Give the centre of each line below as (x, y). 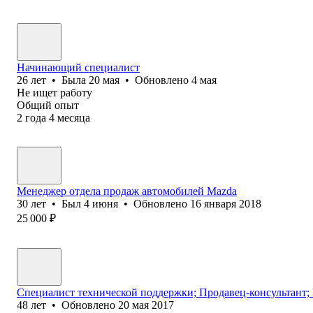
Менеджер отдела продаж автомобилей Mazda (127, 191)
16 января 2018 (226, 203)
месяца (74, 117)
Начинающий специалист (78, 67)
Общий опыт (48, 105)
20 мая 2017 (146, 305)
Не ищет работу (54, 92)
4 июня (101, 203)
